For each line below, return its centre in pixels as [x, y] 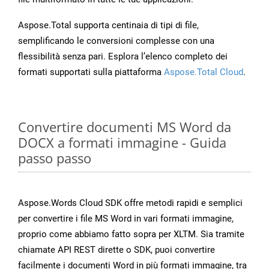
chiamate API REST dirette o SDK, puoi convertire [116, 250]
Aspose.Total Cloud [204, 72]
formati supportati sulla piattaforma [91, 72]
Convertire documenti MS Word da [125, 127]
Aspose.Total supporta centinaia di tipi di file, [108, 26]
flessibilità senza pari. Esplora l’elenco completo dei [123, 57]
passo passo [55, 158]
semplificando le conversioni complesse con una [116, 41]
